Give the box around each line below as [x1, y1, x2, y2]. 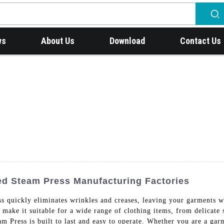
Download [109, 35, 145, 46]
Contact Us [180, 35, 221, 46]
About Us [41, 35, 75, 46]
